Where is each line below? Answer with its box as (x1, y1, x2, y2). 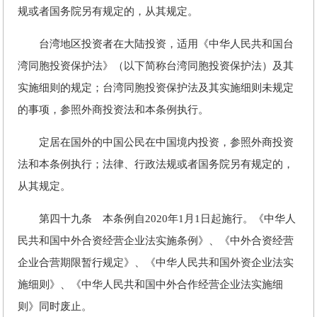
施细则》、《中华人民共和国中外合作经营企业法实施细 (18, 279, 283, 290)
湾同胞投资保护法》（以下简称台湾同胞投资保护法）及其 (18, 60, 294, 71)
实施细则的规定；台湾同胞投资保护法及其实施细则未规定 (18, 82, 294, 93)
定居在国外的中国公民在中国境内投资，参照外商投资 (18, 137, 294, 148)
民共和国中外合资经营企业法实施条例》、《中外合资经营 (18, 235, 294, 246)
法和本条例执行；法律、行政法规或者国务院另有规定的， (18, 158, 294, 170)
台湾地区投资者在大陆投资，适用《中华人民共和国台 (18, 38, 294, 50)
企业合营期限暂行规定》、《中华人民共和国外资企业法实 (18, 257, 294, 268)
